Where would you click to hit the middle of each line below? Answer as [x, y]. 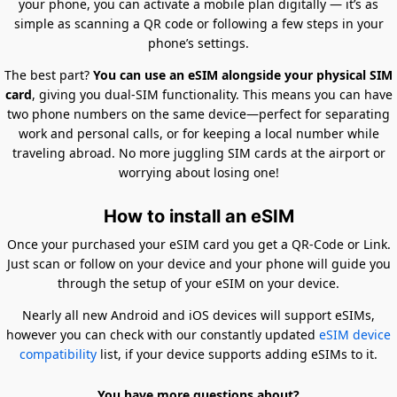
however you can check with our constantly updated [163, 334]
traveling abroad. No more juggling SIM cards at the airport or [198, 152]
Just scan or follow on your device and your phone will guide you [198, 263]
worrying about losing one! [198, 172]
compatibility [58, 354]
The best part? [49, 74]
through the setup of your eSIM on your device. [198, 283]
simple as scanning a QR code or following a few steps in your [198, 23]
